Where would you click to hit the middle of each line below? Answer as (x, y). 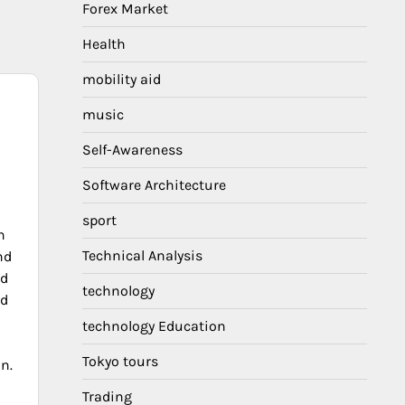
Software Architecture (154, 185)
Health (104, 44)
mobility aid (122, 79)
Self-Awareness (132, 150)
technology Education (154, 326)
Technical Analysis (142, 255)
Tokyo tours (120, 361)
